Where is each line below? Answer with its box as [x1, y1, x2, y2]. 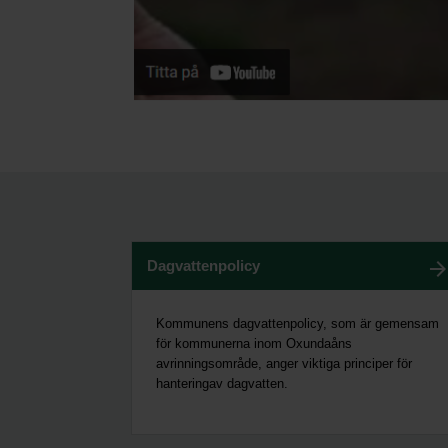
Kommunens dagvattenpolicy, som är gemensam [156, 315, 439, 331]
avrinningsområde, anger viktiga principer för [156, 355, 412, 371]
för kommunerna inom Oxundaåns [156, 335, 352, 351]
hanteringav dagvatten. [156, 375, 288, 391]
